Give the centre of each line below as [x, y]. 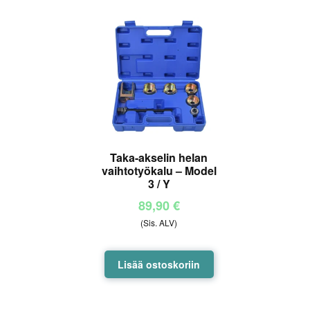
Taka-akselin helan [159, 157]
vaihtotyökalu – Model [159, 170]
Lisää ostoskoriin [159, 264]
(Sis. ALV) [159, 223]
